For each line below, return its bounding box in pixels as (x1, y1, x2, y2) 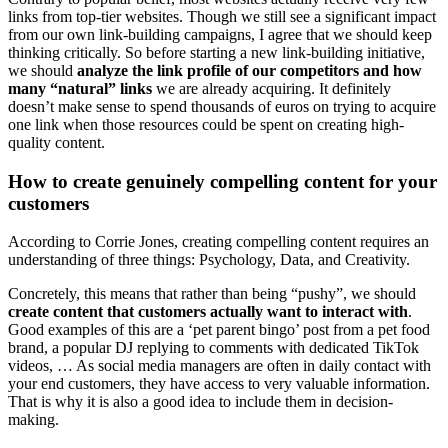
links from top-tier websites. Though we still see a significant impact (8, 8, 436, 26)
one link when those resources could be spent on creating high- (8, 116, 404, 134)
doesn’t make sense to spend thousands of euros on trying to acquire (8, 98, 436, 116)
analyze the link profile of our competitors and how (77, 62, 422, 80)
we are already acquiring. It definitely (152, 80, 391, 98)
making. (8, 411, 59, 429)
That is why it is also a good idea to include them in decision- (8, 393, 393, 411)
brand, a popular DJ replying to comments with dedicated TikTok (8, 339, 419, 357)
